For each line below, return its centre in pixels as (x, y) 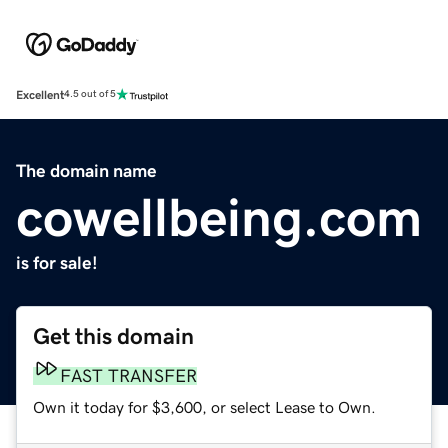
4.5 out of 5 (90, 94)
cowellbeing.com (219, 216)
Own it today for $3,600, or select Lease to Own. (204, 406)
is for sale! (57, 262)
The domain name (86, 170)
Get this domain (113, 336)
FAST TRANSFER (128, 375)
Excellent (40, 94)
